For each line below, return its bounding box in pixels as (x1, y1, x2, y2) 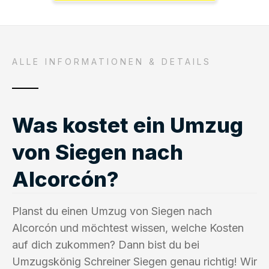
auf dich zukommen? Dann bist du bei (12, 238, 199, 251)
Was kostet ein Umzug (12, 112, 243, 138)
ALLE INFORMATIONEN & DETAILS (12, 56, 211, 67)
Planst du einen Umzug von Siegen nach (12, 204, 212, 217)
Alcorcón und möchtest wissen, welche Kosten (12, 221, 244, 234)
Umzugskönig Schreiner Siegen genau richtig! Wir (12, 255, 257, 268)
